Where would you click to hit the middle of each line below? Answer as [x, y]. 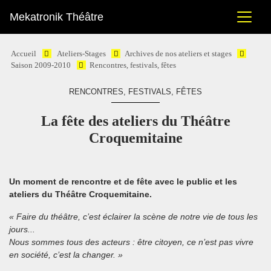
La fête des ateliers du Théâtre [135, 121]
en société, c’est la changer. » [66, 255]
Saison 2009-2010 [41, 65]
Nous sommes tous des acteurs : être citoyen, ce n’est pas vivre [131, 242]
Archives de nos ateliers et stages [178, 54]
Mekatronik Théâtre [57, 17]
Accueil [24, 54]
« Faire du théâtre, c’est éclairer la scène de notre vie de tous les [133, 217]
